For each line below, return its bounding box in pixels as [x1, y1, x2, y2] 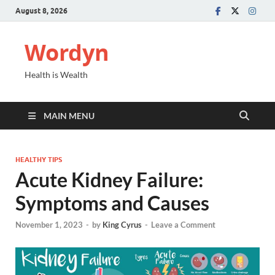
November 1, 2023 [15, 220, 83, 230]
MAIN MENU [44, 110, 95, 121]
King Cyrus [103, 220, 142, 230]
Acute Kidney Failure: [15, 168, 203, 192]
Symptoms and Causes [15, 191, 209, 215]
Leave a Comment [151, 220, 215, 230]
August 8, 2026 [15, 6, 68, 15]
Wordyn [25, 37, 109, 68]
